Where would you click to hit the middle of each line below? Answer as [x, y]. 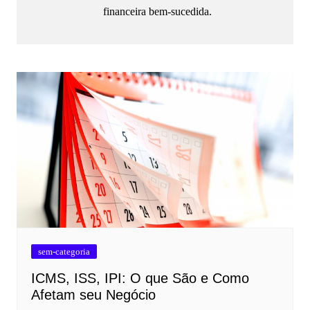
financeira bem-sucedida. [157, 11]
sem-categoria [64, 252]
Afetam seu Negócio [93, 295]
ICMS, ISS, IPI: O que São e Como [140, 279]
